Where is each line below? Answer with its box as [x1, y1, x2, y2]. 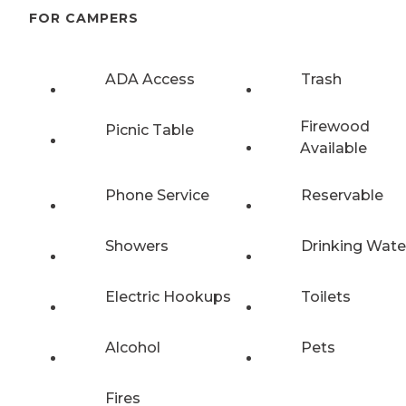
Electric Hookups [105, 287, 231, 305]
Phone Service [105, 186, 209, 204]
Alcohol [105, 338, 160, 356]
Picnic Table [105, 121, 194, 139]
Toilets [301, 287, 351, 305]
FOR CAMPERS [29, 10, 139, 27]
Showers [105, 237, 169, 255]
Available [299, 139, 367, 157]
